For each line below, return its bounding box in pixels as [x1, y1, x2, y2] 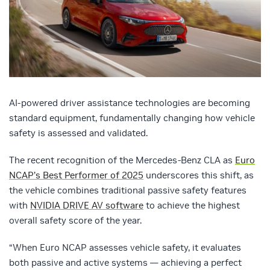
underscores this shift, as [143, 169, 254, 181]
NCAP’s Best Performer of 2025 [9, 169, 143, 181]
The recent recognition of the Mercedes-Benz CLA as [9, 154, 235, 166]
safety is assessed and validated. [9, 127, 148, 139]
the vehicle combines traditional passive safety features [9, 184, 246, 196]
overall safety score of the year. [9, 215, 142, 227]
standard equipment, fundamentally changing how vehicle [9, 112, 255, 124]
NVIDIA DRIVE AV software [30, 199, 143, 212]
